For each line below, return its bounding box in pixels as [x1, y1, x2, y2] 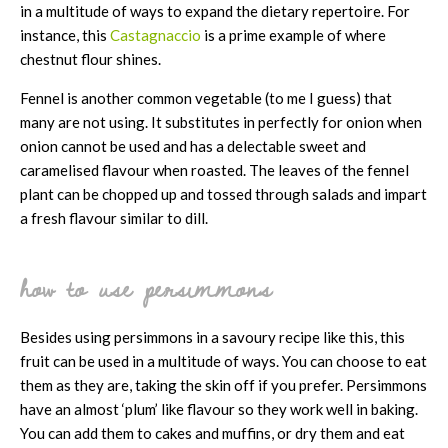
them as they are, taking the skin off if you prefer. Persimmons [20, 375, 427, 394]
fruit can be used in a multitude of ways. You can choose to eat [20, 351, 427, 370]
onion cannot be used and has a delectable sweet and [20, 136, 366, 155]
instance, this [20, 25, 110, 44]
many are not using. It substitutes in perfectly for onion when [20, 112, 422, 131]
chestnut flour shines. [20, 49, 161, 68]
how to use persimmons [20, 263, 272, 311]
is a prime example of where [201, 25, 386, 44]
